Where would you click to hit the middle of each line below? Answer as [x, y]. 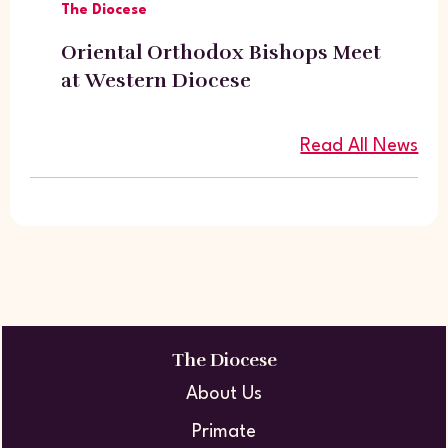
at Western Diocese [155, 80]
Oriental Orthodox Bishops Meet [220, 52]
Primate [224, 431]
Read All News [359, 145]
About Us [224, 393]
